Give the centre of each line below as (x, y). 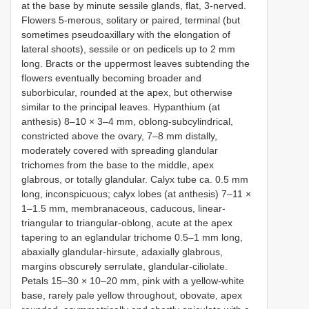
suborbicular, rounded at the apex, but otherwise (127, 92)
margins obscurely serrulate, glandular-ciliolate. (124, 266)
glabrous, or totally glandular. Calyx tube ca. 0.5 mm (135, 179)
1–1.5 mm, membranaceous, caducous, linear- (123, 208)
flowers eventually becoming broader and (111, 78)
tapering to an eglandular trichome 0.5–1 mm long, (132, 237)
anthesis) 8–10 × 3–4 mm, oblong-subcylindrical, (127, 121)
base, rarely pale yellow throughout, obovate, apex (132, 295)
